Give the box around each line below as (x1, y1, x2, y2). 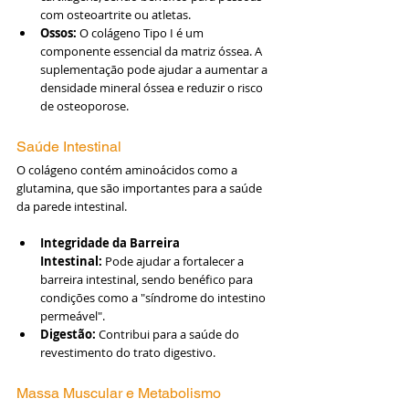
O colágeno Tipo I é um (77, 24, 206, 41)
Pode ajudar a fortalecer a (102, 252, 246, 269)
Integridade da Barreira (40, 234, 183, 251)
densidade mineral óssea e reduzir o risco (40, 79, 266, 96)
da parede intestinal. (16, 197, 127, 215)
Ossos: (40, 24, 77, 41)
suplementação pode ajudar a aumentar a (40, 60, 270, 78)
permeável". (40, 307, 105, 324)
